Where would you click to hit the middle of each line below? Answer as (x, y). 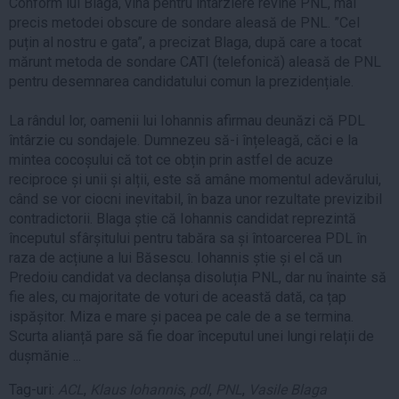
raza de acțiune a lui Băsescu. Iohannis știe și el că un (175, 257)
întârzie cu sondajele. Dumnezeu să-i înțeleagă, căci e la (183, 140)
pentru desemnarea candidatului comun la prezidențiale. (181, 81)
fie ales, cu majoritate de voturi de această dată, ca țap (178, 297)
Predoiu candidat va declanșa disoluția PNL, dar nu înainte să (198, 277)
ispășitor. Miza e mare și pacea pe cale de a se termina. (181, 316)
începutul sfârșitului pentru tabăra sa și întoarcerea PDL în (188, 238)
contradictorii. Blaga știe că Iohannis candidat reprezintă (183, 218)
